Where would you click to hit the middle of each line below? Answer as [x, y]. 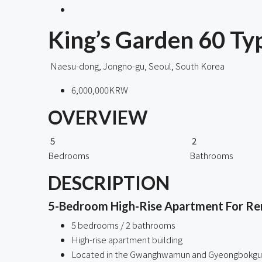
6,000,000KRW [100, 89]
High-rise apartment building [127, 239]
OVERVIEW [98, 117]
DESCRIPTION [109, 182]
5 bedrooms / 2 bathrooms [123, 225]
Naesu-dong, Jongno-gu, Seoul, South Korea [137, 65]
